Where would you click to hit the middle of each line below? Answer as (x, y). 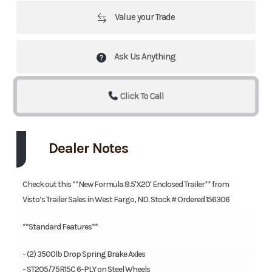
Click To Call (142, 96)
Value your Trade (144, 17)
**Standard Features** (60, 227)
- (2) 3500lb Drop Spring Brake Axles (83, 254)
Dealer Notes (88, 148)
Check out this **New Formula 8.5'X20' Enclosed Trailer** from (125, 185)
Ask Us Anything (144, 57)
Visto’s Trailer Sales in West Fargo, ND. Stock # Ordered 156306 (126, 200)
